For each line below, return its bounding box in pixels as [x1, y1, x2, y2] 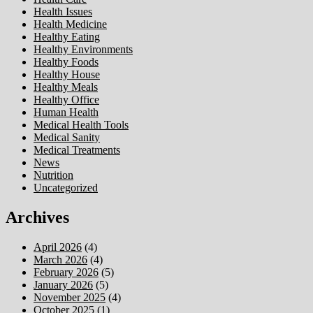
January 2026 [34, 279, 93, 291]
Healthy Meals [34, 81, 98, 94]
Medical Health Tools [34, 119, 129, 131]
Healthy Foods [34, 56, 99, 68]
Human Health [34, 106, 99, 119]
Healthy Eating [34, 31, 100, 43]
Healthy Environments [34, 43, 133, 56]
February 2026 [34, 266, 99, 279]
